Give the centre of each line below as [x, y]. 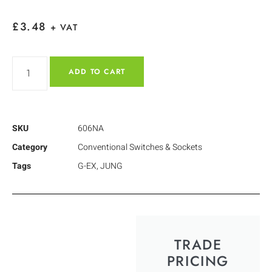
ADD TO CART [97, 71]
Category [30, 147]
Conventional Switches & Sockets [140, 147]
